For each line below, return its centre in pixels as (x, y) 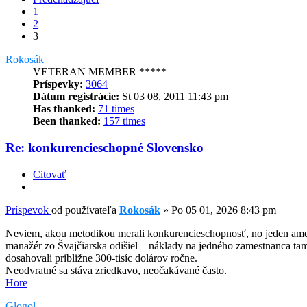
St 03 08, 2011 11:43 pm (174, 97)
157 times (124, 121)
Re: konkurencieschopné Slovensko (105, 148)
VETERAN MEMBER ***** (100, 72)
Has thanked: (64, 109)
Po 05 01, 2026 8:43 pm (224, 210)
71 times (116, 109)
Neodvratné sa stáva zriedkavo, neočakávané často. (116, 270)
